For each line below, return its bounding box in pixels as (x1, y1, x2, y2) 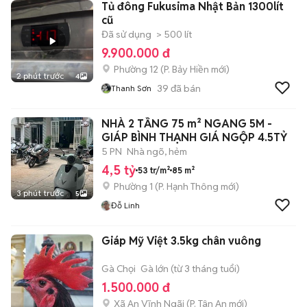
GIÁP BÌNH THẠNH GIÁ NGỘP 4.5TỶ (159, 130, 287, 145)
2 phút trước (16, 71, 64, 81)
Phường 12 (114, 63, 158, 75)
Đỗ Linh (111, 200, 140, 210)
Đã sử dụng (101, 28, 151, 40)
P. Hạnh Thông (158, 180, 219, 193)
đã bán (169, 82, 201, 95)
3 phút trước (16, 188, 64, 198)
